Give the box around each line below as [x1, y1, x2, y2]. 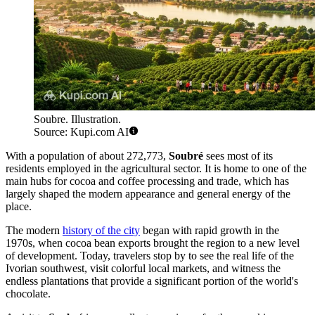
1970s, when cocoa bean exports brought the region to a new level [6, 236, 300, 249]
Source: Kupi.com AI [34, 125, 129, 138]
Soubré [169, 149, 203, 162]
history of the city [63, 224, 140, 236]
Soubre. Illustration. [34, 112, 121, 125]
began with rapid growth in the [140, 224, 279, 236]
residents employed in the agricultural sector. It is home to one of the [6, 162, 307, 174]
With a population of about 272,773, [6, 149, 169, 162]
